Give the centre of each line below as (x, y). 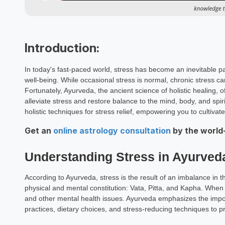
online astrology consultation (112, 131)
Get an (39, 131)
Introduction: (62, 48)
